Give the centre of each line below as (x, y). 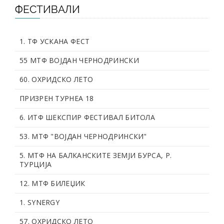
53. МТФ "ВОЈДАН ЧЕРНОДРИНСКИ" (83, 136)
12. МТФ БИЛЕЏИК (52, 183)
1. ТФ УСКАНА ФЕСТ (55, 41)
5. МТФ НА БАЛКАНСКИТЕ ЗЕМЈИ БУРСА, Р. (96, 155)
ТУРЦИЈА (36, 164)
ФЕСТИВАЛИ (47, 9)
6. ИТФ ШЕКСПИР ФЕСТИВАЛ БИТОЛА (87, 117)
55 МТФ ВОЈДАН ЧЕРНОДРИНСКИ (79, 60)
